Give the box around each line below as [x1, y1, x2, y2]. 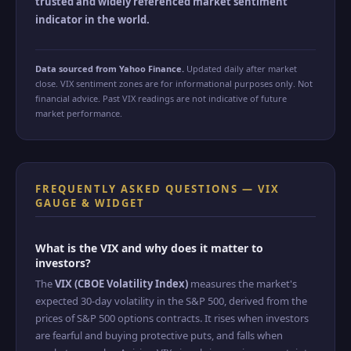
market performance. [35, 107, 122, 119]
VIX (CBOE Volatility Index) [55, 277, 188, 291]
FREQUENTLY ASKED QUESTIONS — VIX [35, 182, 280, 196]
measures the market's [188, 277, 297, 291]
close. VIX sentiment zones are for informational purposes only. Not [35, 78, 313, 89]
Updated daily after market [184, 63, 297, 74]
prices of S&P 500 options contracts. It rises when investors [35, 311, 309, 325]
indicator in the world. [35, 13, 150, 27]
